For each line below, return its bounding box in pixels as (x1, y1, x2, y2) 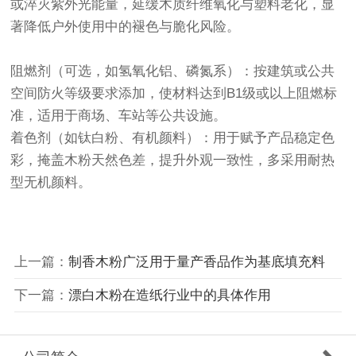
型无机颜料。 (10, 175, 92, 191)
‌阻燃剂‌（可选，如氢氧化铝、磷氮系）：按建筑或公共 (10, 64, 335, 79)
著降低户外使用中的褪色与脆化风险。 (10, 19, 241, 35)
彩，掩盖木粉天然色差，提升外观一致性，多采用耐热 (10, 153, 335, 168)
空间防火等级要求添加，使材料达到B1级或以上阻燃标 (10, 86, 338, 102)
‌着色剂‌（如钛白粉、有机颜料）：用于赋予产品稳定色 (10, 130, 335, 146)
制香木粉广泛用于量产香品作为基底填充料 (68, 253, 325, 269)
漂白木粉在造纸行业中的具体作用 (68, 287, 271, 303)
